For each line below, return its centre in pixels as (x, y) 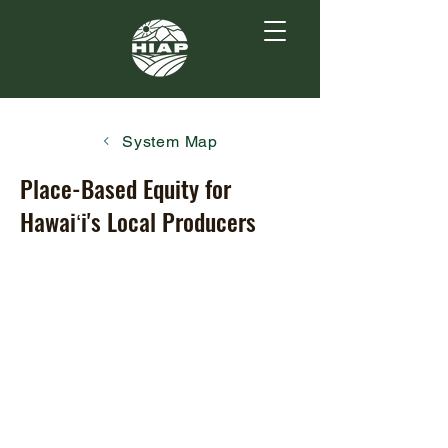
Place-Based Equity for (125, 188)
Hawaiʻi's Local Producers (138, 221)
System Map (170, 141)
